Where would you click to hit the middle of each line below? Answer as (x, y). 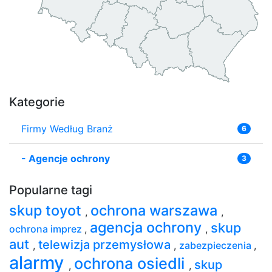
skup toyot (47, 210)
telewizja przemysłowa (106, 244)
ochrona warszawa (156, 210)
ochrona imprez (47, 229)
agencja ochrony (148, 227)
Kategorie (37, 102)
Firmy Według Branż (67, 128)
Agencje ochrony (69, 158)
